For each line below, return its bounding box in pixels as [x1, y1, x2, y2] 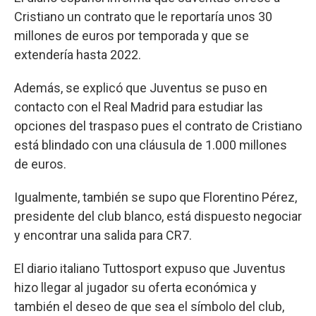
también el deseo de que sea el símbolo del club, [14, 298, 284, 314]
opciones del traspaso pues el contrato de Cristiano [14, 118, 302, 133]
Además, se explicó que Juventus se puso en [14, 80, 267, 95]
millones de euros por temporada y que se [14, 28, 249, 43]
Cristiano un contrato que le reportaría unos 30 [14, 8, 272, 24]
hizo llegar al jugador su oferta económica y [14, 279, 257, 295]
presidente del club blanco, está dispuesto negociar [14, 208, 302, 224]
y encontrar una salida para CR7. [14, 227, 192, 243]
